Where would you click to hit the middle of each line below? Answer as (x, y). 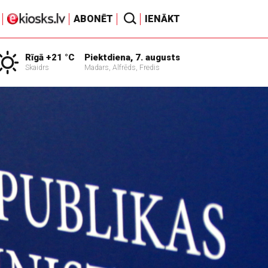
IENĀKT (162, 19)
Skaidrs (37, 68)
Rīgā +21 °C (50, 57)
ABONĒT (93, 19)
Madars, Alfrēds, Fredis (122, 68)
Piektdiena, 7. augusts (132, 57)
